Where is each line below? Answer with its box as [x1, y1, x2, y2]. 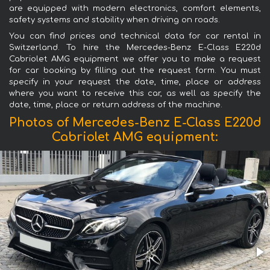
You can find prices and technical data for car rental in [9, 31, 261, 40]
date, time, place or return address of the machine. [9, 100, 222, 109]
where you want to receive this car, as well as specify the [9, 89, 261, 98]
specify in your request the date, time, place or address [9, 77, 261, 86]
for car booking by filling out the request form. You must [9, 66, 261, 75]
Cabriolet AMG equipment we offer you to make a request [9, 54, 261, 63]
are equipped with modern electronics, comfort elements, [9, 4, 261, 13]
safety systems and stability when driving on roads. [9, 15, 220, 24]
